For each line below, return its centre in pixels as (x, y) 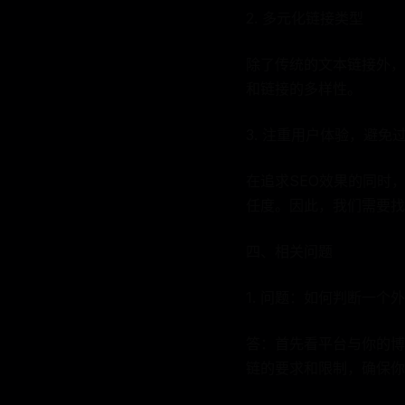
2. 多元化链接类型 (305, 18)
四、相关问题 (289, 251)
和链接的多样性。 (304, 89)
